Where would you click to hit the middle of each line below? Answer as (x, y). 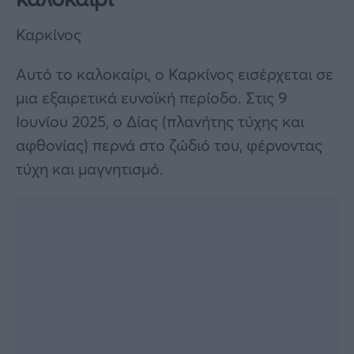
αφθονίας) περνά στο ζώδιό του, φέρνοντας (169, 145)
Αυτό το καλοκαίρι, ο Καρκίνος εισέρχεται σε (175, 73)
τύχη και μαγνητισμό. (90, 168)
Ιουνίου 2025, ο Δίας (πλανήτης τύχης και (160, 121)
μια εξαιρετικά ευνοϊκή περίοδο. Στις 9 (152, 97)
